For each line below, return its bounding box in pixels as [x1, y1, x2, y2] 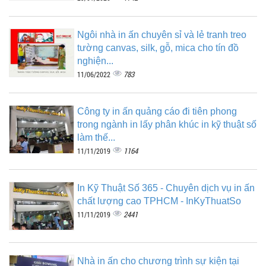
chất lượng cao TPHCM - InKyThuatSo [77, 196, 241, 207]
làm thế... [77, 132, 115, 143]
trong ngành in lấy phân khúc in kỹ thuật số [77, 119, 256, 130]
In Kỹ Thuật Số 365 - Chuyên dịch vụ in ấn [77, 183, 255, 194]
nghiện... [77, 56, 113, 66]
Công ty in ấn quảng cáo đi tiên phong [77, 106, 237, 117]
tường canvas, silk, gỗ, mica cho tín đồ [77, 43, 239, 53]
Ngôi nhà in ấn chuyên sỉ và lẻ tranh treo [77, 30, 246, 40]
